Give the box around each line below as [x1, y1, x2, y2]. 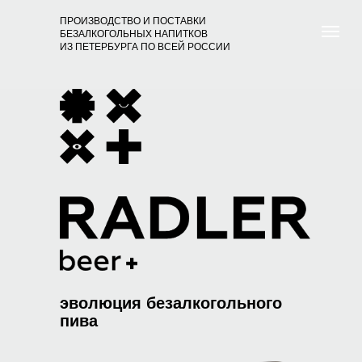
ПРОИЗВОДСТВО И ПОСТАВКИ [60, 15, 206, 27]
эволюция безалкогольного [60, 294, 282, 312]
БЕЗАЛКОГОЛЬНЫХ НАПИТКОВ [60, 28, 208, 40]
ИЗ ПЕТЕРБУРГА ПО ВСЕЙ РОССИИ [60, 41, 230, 53]
